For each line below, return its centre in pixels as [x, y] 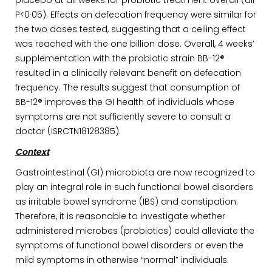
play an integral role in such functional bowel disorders [134, 187]
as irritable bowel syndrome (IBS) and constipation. [127, 202]
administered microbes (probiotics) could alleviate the [135, 231]
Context [32, 152]
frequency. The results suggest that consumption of [127, 87]
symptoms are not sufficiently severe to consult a [123, 117]
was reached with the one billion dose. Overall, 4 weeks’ [135, 44]
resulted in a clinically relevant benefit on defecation [128, 73]
